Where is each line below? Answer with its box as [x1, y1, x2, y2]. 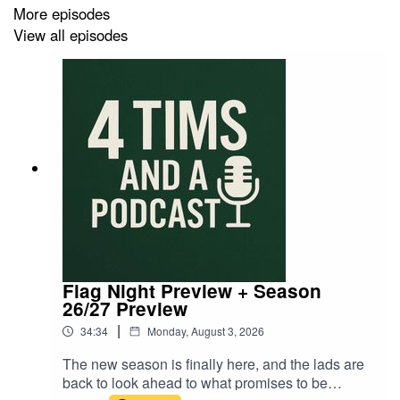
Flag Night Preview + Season [62, 277, 321, 304]
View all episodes [13, 24, 128, 46]
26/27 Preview [62, 295, 187, 321]
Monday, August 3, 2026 [147, 322, 264, 338]
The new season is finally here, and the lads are [62, 353, 364, 374]
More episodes [13, 2, 110, 24]
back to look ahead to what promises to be [62, 371, 328, 393]
